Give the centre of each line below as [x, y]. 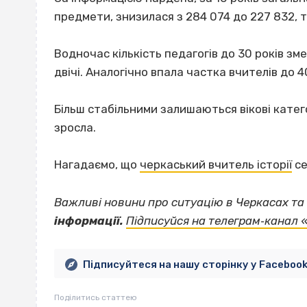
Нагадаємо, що [97, 165]
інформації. [89, 220]
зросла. [75, 128]
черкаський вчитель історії [216, 165]
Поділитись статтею [96, 297]
